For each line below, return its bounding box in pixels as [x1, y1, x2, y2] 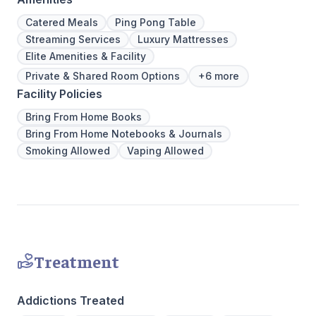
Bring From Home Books [25, 111, 142, 123]
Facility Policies [17, 87, 102, 102]
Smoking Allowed [25, 145, 110, 157]
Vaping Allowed [127, 145, 204, 157]
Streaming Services [25, 33, 121, 46]
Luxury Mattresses [138, 33, 229, 46]
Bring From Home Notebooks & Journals [25, 128, 222, 140]
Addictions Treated [17, 293, 124, 308]
